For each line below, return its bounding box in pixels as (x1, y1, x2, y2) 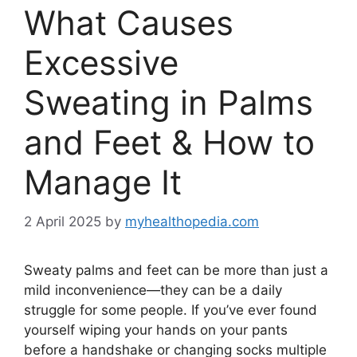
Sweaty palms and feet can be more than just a (24, 261, 328, 278)
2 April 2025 (24, 213, 101, 229)
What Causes (24, 2, 233, 44)
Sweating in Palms (24, 82, 313, 124)
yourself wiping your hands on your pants (24, 321, 288, 338)
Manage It (24, 162, 182, 203)
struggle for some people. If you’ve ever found (24, 301, 317, 318)
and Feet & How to (24, 122, 315, 163)
